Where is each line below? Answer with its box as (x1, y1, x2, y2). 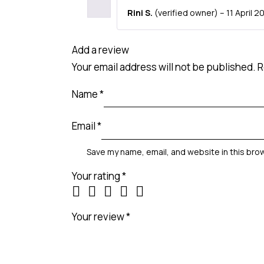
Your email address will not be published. (72, 60, 256, 74)
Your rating (72, 169, 122, 183)
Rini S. (127, 7, 154, 19)
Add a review (72, 43, 129, 57)
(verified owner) (154, 7, 218, 19)
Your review (72, 209, 126, 223)
